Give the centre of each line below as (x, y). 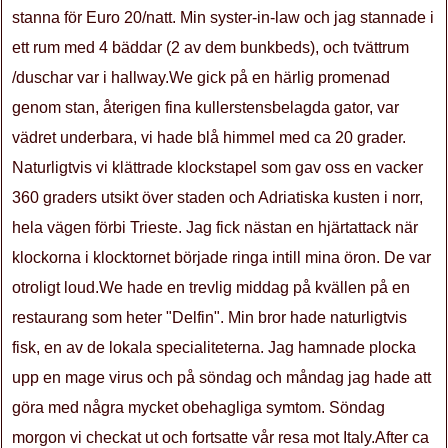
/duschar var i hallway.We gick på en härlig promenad (201, 77)
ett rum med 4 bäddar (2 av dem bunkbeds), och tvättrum (210, 47)
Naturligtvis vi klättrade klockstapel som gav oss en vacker (217, 167)
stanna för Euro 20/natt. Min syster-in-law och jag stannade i (223, 17)
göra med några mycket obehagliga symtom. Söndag (198, 407)
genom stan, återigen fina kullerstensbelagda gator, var (205, 107)
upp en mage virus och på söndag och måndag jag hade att (221, 377)
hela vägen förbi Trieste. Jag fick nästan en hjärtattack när (215, 227)
